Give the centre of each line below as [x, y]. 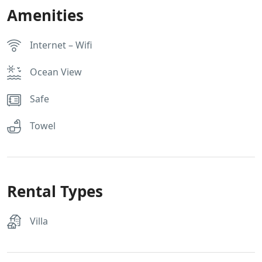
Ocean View [56, 72]
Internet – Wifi [61, 45]
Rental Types [55, 191]
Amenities [45, 15]
